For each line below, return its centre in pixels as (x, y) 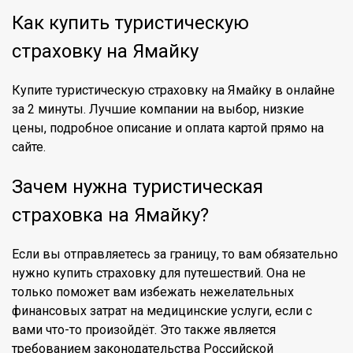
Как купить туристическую (130, 23)
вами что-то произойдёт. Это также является (144, 330)
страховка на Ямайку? (110, 215)
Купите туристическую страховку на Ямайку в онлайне (173, 90)
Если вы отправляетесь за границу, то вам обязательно (175, 254)
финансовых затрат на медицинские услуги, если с (162, 311)
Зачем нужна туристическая (137, 187)
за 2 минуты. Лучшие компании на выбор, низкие (158, 109)
